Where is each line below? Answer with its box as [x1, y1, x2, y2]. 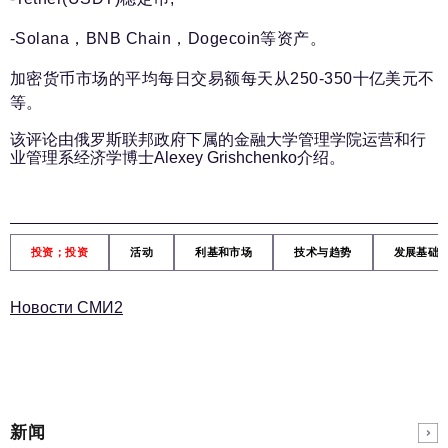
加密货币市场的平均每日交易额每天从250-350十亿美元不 [10, 70, 435, 87]
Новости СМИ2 [10, 299, 123, 316]
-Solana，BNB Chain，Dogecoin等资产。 [10, 30, 327, 47]
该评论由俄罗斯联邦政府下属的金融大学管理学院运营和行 [10, 131, 426, 148]
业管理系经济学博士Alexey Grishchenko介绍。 [10, 149, 345, 166]
